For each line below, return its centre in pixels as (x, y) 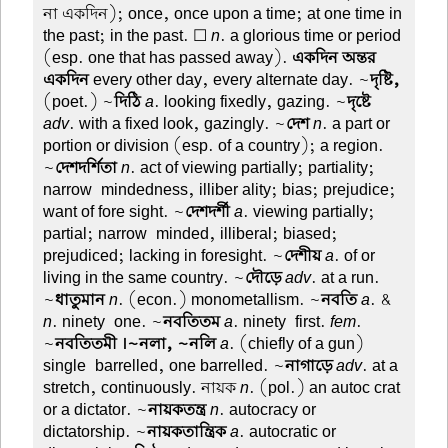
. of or (355, 256)
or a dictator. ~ (96, 410)
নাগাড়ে (309, 366)
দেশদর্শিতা (86, 168)
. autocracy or (268, 410)
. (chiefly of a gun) (297, 344)
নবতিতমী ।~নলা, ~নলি (136, 344)
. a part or (356, 124)
